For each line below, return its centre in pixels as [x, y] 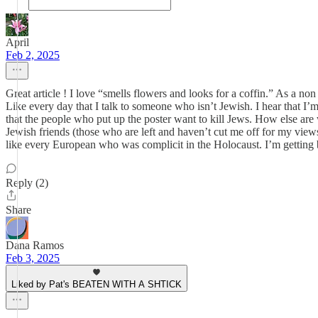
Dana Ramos [35, 245]
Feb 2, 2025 [33, 55]
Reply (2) [27, 183]
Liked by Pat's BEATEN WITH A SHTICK [97, 284]
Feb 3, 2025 [33, 258]
